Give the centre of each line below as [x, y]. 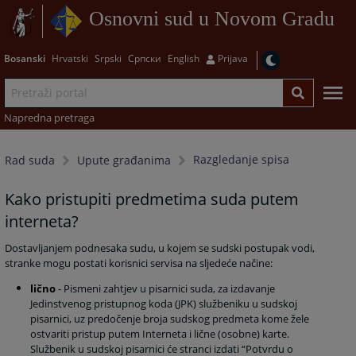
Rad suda [30, 161]
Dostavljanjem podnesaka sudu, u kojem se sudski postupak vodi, [160, 248]
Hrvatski [70, 58]
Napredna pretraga [49, 117]
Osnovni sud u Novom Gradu [211, 19]
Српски [144, 58]
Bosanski [24, 58]
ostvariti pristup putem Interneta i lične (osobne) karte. [161, 334]
